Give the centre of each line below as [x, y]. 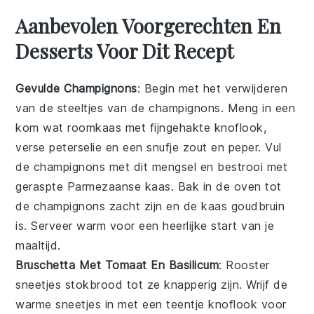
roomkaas [95, 128]
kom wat [42, 128]
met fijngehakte [168, 128]
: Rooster [244, 265]
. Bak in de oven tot [226, 187]
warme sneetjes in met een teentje [112, 305]
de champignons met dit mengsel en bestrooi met [152, 167]
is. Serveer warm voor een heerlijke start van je [145, 226]
